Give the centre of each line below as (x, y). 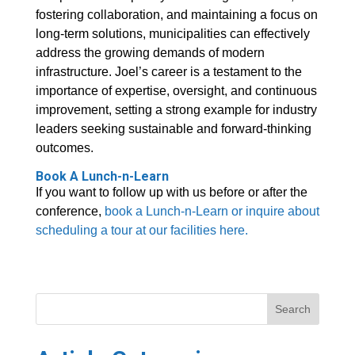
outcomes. (64, 148)
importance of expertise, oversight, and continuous (176, 91)
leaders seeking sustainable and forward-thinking (173, 129)
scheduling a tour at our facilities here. (141, 231)
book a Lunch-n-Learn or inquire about (210, 212)
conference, (68, 212)
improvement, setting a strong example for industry (176, 110)
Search (293, 309)
